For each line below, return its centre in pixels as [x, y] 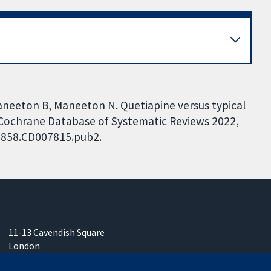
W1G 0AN [27, 259]
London [24, 246]
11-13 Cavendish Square [57, 233]
